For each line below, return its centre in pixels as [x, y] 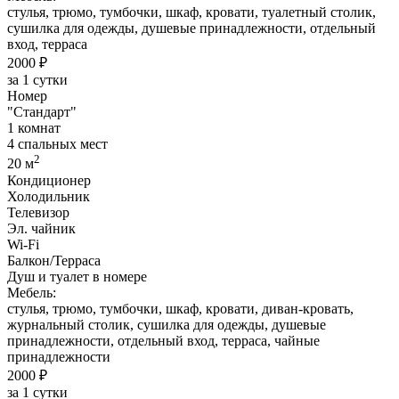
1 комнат [34, 128]
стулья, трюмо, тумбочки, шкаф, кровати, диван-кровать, [180, 308]
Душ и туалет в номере [77, 276]
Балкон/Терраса [54, 260]
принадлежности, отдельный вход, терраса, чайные [163, 340]
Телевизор [38, 212]
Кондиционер [49, 180]
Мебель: [32, 292]
